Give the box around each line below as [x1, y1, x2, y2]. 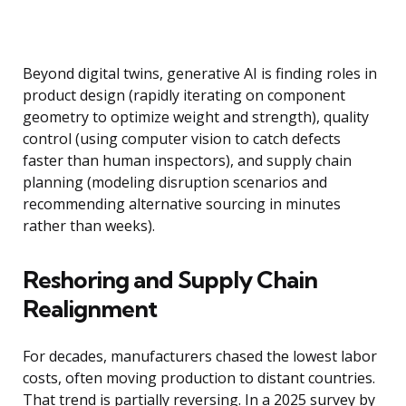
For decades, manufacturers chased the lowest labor [23, 346, 377, 367]
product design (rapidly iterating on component [23, 85, 345, 106]
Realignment [23, 294, 157, 324]
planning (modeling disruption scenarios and [23, 172, 327, 193]
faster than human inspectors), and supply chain [23, 150, 352, 171]
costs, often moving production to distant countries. [23, 368, 375, 389]
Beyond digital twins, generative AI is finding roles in [23, 63, 377, 84]
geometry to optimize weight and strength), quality [23, 107, 369, 128]
